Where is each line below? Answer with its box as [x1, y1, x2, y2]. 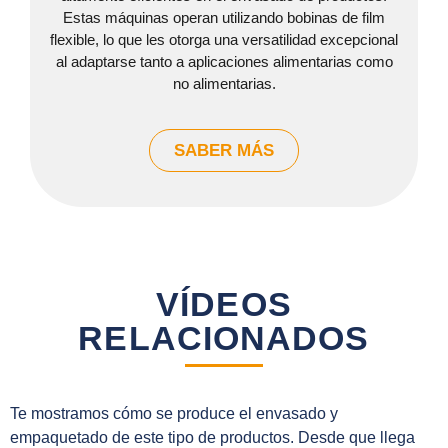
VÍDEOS [156, 285, 292, 324]
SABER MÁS [174, 141, 274, 161]
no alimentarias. [172, 74, 276, 92]
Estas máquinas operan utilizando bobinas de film [63, 8, 385, 26]
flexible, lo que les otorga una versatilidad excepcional [50, 30, 398, 48]
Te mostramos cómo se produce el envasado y [10, 405, 338, 423]
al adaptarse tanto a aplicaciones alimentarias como [55, 52, 393, 70]
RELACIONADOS [78, 319, 370, 358]
